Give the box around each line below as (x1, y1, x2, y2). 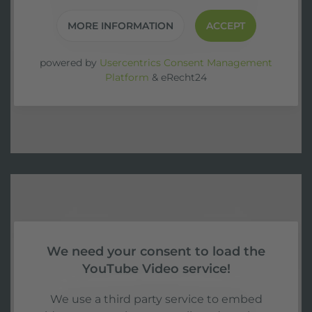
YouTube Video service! (81, 260, 231, 276)
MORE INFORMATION (67, 19, 173, 32)
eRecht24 (161, 71, 207, 84)
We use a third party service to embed (49, 292, 263, 306)
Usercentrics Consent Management (100, 56, 272, 69)
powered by (40, 56, 100, 69)
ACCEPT (205, 19, 245, 32)
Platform (105, 71, 149, 84)
